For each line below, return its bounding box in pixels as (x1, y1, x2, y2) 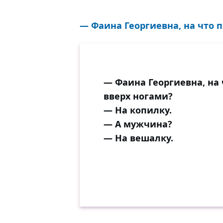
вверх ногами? (104, 90, 173, 102)
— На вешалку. (104, 132, 173, 144)
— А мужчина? (104, 118, 172, 130)
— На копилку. (104, 104, 172, 116)
